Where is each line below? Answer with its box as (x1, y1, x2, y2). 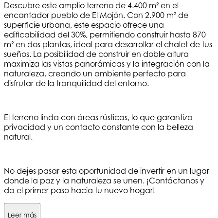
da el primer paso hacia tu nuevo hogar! (4, 185, 155, 196)
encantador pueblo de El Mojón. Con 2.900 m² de (4, 10, 188, 20)
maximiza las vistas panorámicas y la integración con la (4, 59, 210, 69)
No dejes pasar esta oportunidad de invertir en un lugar (4, 166, 209, 176)
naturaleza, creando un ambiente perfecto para (4, 69, 186, 79)
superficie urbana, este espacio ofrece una (4, 20, 164, 30)
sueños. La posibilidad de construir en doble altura (4, 49, 189, 59)
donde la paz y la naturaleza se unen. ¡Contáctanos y (4, 176, 204, 186)
